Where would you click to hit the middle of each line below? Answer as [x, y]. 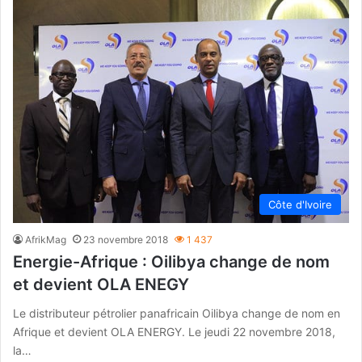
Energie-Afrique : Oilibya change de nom [171, 261]
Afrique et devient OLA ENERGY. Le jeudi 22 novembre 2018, [174, 331]
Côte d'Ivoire [300, 204]
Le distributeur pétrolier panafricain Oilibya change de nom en [177, 313]
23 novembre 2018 [126, 239]
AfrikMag [46, 239]
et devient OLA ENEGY [101, 284]
